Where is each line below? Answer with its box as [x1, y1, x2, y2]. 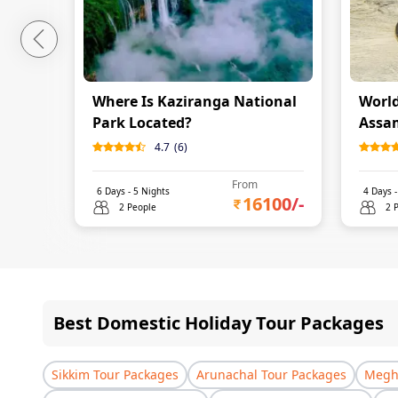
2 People [119, 201, 156, 213]
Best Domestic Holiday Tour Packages [53, 311, 384, 335]
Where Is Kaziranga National [92, 92, 297, 111]
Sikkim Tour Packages [52, 366, 179, 383]
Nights [139, 185, 170, 197]
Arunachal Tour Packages [196, 366, 346, 383]
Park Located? [92, 113, 192, 132]
